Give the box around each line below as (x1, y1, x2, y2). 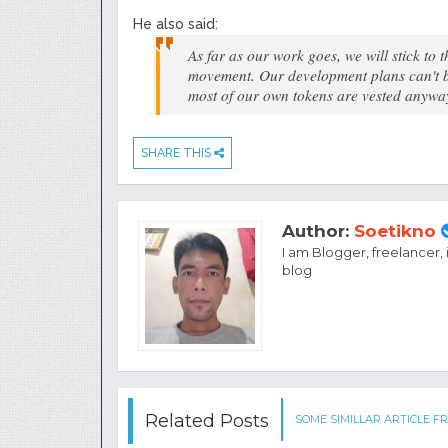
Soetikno (354, 220, 436, 241)
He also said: (133, 15, 218, 32)
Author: (282, 220, 354, 241)
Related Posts (145, 409, 269, 432)
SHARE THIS (141, 145, 214, 160)
